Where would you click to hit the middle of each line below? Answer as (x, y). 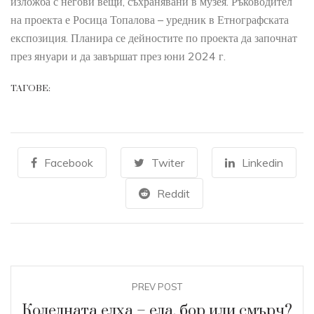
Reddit (173, 194)
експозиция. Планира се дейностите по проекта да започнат (154, 38)
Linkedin (262, 163)
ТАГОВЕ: (30, 89)
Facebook (69, 163)
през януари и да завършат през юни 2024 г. (118, 56)
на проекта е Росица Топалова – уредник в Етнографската (150, 20)
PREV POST (157, 287)
